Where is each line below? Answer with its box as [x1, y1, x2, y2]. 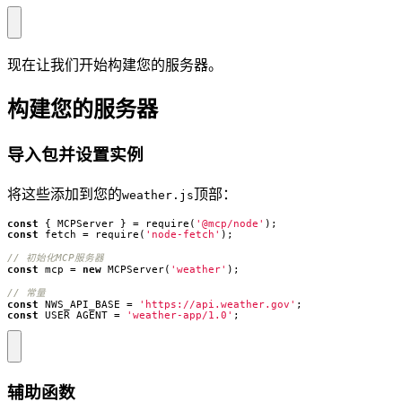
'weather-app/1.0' [127, 310, 233, 321]
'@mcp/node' [196, 218, 265, 230]
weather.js [122, 188, 194, 203]
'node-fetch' [145, 229, 221, 240]
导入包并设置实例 [7, 145, 144, 166]
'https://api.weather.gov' [139, 299, 296, 310]
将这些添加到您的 [7, 186, 122, 204]
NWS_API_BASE [45, 299, 120, 310]
